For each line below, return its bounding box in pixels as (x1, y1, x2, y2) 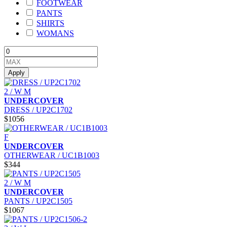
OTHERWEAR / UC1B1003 (4, 150, 99, 160)
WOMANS (36, 28, 74, 37)
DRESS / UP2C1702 (4, 105, 72, 114)
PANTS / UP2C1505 (4, 196, 72, 205)
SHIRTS (36, 18, 64, 27)
